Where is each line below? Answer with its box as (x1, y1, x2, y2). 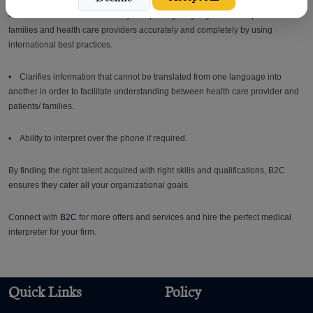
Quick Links (8, 284, 82, 301)
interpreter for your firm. (8, 227, 99, 238)
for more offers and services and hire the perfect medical (77, 212, 291, 223)
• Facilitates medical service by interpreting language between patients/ (8, 10, 284, 21)
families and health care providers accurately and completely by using (8, 25, 272, 36)
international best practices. (8, 40, 115, 50)
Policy (165, 284, 201, 301)
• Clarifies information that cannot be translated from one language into (8, 72, 282, 82)
